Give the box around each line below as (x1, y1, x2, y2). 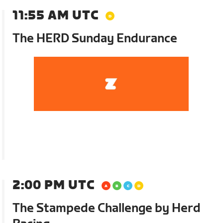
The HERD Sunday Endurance (12, 31, 178, 46)
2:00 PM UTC (12, 178, 95, 193)
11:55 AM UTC (12, 8, 99, 23)
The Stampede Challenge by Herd (12, 201, 201, 216)
